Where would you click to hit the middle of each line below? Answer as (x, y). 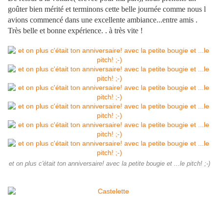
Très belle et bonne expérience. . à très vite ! (75, 31)
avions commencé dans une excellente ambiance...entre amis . (103, 20)
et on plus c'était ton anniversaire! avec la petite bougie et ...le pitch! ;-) (109, 164)
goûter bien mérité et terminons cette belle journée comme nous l (107, 9)
